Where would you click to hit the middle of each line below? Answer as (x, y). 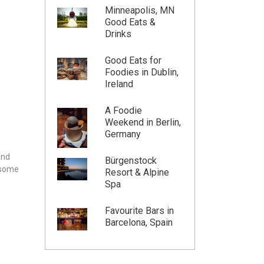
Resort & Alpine (137, 172)
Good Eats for (133, 60)
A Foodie (123, 110)
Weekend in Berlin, (143, 122)
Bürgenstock (131, 160)
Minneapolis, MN (139, 10)
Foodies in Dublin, (141, 72)
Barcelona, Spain (138, 222)
